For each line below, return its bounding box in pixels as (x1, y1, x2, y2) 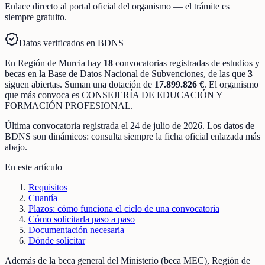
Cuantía (28, 192, 57, 203)
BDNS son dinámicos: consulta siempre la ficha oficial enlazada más (5, 131, 260, 141)
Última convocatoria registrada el (5, 120, 130, 131)
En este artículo (5, 161, 62, 172)
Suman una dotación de (64, 79, 154, 89)
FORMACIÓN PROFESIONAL (5, 100, 131, 111)
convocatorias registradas (115, 57, 209, 68)
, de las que (203, 68, 248, 79)
